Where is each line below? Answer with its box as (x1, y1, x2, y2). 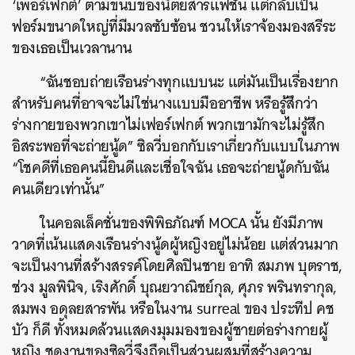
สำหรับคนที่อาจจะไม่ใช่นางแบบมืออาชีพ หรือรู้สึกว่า (12, 90, 319, 116)
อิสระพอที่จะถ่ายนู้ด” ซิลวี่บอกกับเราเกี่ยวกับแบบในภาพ (12, 133, 340, 159)
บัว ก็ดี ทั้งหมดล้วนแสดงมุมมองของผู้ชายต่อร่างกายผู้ (12, 317, 328, 343)
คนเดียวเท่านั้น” (12, 176, 105, 202)
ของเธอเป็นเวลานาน (12, 35, 132, 61)
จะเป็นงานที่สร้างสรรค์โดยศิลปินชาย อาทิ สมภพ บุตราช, (12, 253, 342, 279)
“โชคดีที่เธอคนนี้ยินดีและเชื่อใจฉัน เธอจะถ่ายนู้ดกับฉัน (12, 155, 330, 181)
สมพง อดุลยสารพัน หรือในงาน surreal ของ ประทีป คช (12, 296, 334, 322)
